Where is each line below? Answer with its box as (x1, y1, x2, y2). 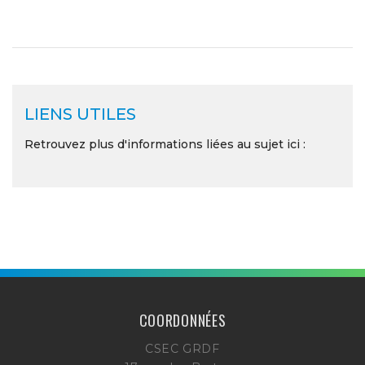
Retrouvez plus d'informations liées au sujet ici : (24, 137, 306, 152)
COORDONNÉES (139, 310, 226, 331)
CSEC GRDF (145, 341, 220, 356)
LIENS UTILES (24, 104, 136, 124)
